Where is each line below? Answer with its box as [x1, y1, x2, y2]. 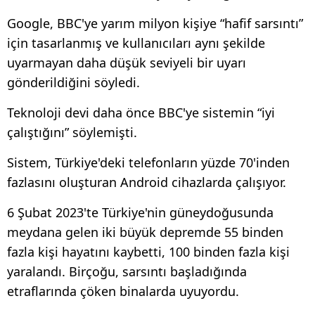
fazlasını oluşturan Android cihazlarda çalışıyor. [7, 173, 286, 191]
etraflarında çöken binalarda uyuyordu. [7, 282, 239, 300]
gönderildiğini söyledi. [7, 73, 140, 91]
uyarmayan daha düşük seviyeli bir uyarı [7, 53, 246, 71]
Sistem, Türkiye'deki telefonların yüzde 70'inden [7, 153, 290, 171]
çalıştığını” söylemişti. [7, 123, 137, 141]
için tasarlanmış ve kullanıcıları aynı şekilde [7, 34, 265, 51]
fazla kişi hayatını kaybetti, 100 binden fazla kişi [7, 243, 290, 260]
